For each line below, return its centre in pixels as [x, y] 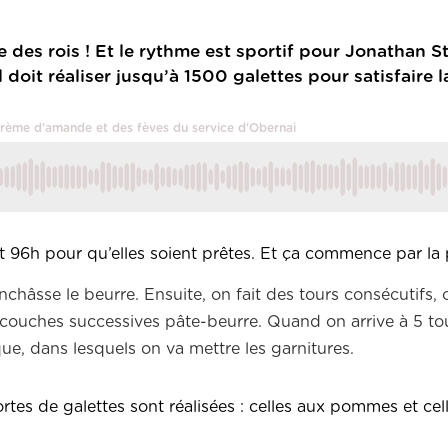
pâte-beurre [211, 322]
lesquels [104, 349]
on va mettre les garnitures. [245, 349]
